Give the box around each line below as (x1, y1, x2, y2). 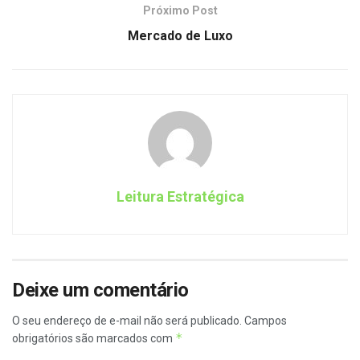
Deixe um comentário (12, 278, 189, 301)
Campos (244, 313, 287, 327)
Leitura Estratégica (116, 187, 244, 205)
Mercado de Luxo (127, 27, 233, 43)
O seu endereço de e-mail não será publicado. (12, 313, 242, 327)
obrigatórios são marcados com (12, 331, 175, 345)
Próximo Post (142, 3, 218, 17)
